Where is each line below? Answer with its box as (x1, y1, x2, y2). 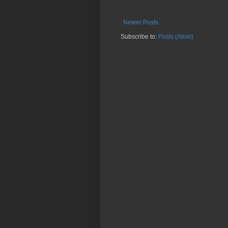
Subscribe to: (121, 33, 158, 40)
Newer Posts (123, 18, 158, 26)
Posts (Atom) (158, 33, 193, 40)
